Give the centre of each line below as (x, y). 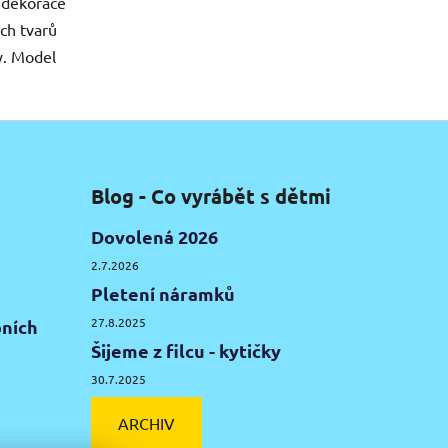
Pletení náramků (162, 294)
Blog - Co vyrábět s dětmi (210, 196)
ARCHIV (146, 423)
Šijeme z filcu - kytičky (185, 351)
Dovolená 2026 (154, 237)
